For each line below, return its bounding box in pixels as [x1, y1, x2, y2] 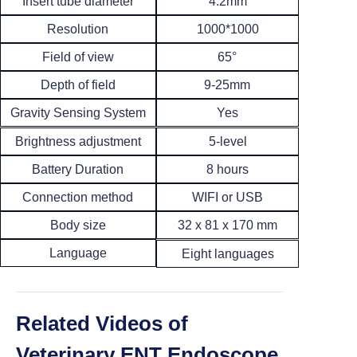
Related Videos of [16, 312, 188, 336]
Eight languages [181, 246, 274, 261]
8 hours [206, 162, 249, 176]
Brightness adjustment [14, 134, 141, 148]
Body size [49, 218, 106, 233]
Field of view [41, 50, 114, 65]
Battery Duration [32, 162, 124, 176]
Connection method [22, 190, 134, 205]
